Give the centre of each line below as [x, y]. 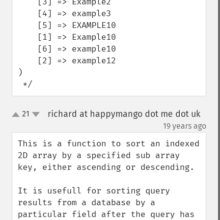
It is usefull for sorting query [94, 191]
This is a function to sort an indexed [109, 144]
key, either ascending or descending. [106, 167]
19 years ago [185, 126]
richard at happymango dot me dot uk [124, 114]
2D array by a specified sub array [99, 155]
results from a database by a [86, 203]
